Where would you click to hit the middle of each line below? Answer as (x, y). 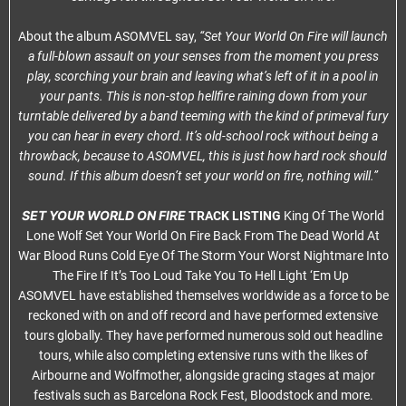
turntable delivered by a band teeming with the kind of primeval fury (203, 116)
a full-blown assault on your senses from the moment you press (203, 56)
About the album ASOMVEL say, (109, 36)
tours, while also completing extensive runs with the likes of (203, 355)
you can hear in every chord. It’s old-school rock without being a (203, 136)
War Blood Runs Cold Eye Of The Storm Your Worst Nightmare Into (203, 256)
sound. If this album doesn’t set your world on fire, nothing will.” (203, 176)
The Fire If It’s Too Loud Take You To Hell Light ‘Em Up (203, 275)
